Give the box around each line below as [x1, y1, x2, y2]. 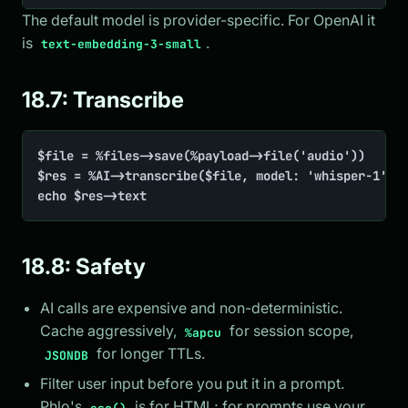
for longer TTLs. [93, 344, 206, 363]
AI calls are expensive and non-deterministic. [40, 299, 342, 318]
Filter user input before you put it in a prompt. [40, 374, 344, 393]
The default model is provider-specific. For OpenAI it [22, 10, 375, 29]
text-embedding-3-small [41, 36, 202, 52]
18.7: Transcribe [22, 86, 184, 113]
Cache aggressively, [40, 321, 180, 341]
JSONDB [45, 347, 89, 363]
